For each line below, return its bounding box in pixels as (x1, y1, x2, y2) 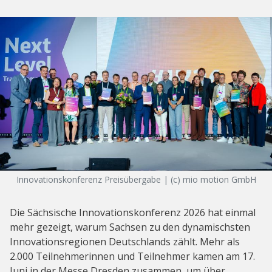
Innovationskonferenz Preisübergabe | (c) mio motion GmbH (16, 174, 256, 186)
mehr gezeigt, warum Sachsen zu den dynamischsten (10, 220, 250, 234)
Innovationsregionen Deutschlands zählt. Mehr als (10, 235, 240, 249)
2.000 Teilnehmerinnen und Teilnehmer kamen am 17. (10, 250, 255, 263)
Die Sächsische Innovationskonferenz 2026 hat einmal (10, 206, 256, 220)
